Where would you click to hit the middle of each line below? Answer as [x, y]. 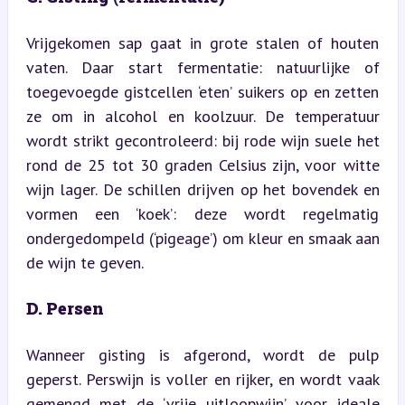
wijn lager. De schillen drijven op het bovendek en [202, 189]
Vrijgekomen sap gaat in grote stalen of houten [202, 42]
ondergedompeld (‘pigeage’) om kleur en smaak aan [202, 238]
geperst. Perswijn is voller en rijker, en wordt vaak [202, 379]
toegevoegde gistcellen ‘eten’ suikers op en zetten [202, 91]
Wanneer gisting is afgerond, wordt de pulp [202, 354]
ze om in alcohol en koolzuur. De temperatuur [202, 116]
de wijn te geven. [85, 262]
